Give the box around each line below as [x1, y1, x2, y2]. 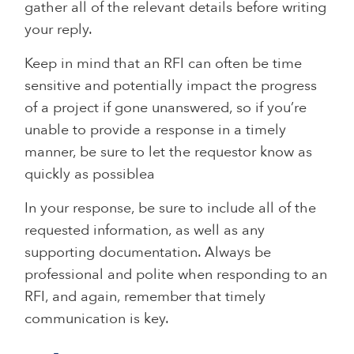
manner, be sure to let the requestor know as [24, 141, 313, 162]
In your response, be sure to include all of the [24, 198, 317, 218]
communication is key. [24, 308, 173, 329]
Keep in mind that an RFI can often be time [24, 53, 303, 73]
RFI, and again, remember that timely [24, 286, 266, 307]
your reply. [24, 19, 96, 40]
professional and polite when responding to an [24, 264, 328, 284]
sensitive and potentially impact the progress [24, 75, 318, 96]
